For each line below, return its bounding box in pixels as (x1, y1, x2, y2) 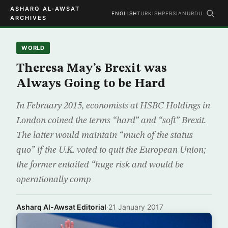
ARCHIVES (10, 14, 47, 21)
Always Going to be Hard (16, 78, 165, 90)
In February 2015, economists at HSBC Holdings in (16, 101, 210, 110)
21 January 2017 (108, 203, 163, 211)
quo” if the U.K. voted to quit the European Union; (16, 146, 206, 155)
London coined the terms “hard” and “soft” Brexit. (16, 116, 206, 125)
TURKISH (137, 10, 162, 16)
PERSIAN (162, 10, 187, 16)
